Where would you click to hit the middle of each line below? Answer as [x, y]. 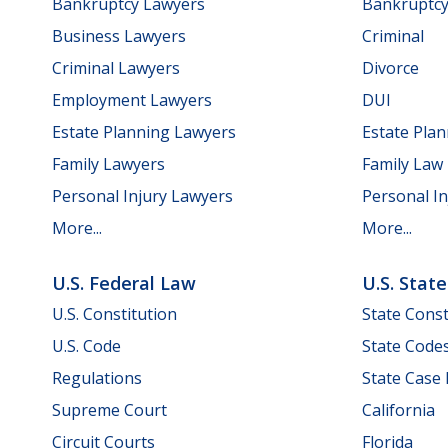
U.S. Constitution [114, 314]
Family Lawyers [108, 163]
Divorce [390, 67]
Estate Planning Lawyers [144, 131]
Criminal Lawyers [116, 67]
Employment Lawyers [132, 99]
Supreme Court [109, 410]
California [398, 410]
